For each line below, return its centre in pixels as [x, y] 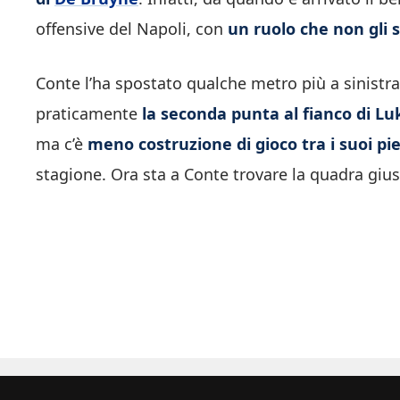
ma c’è [62, 143]
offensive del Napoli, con [132, 28]
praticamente [89, 113]
